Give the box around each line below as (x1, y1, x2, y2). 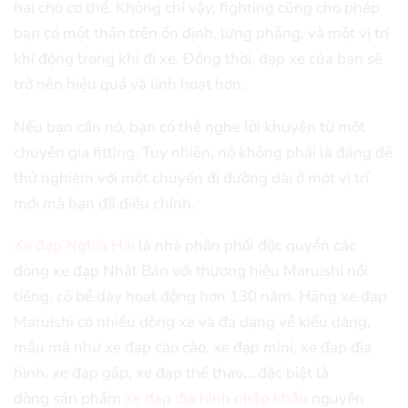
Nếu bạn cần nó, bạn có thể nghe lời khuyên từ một (14, 116, 365, 138)
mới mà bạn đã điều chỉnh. (14, 192, 195, 214)
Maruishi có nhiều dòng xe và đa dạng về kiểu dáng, (14, 311, 371, 333)
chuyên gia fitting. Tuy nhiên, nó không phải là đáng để (14, 141, 393, 163)
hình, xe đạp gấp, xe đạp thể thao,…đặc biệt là (14, 362, 329, 384)
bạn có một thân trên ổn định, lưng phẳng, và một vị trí (14, 23, 389, 45)
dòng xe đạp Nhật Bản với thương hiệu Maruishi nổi (14, 260, 368, 282)
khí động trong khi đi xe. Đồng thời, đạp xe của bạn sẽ (14, 48, 382, 70)
